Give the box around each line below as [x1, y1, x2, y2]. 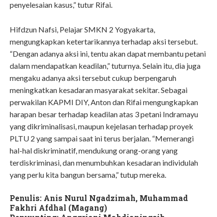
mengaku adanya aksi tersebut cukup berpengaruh [10, 73, 176, 83]
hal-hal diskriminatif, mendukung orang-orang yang [10, 146, 178, 155]
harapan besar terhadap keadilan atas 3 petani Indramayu [10, 109, 198, 119]
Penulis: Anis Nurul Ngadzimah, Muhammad [10, 193, 188, 203]
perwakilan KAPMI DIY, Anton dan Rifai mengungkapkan [10, 97, 198, 107]
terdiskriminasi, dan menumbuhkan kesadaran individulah [10, 158, 198, 168]
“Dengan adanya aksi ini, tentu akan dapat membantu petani [10, 49, 206, 59]
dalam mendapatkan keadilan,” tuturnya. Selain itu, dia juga [10, 61, 201, 71]
